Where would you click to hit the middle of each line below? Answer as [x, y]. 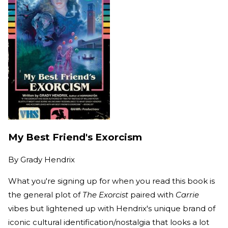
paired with [153, 194]
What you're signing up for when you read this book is [111, 181]
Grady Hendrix [48, 159]
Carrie [187, 194]
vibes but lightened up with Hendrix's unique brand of [112, 208]
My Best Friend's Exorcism [75, 137]
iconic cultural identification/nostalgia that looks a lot [109, 222]
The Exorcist [106, 194]
